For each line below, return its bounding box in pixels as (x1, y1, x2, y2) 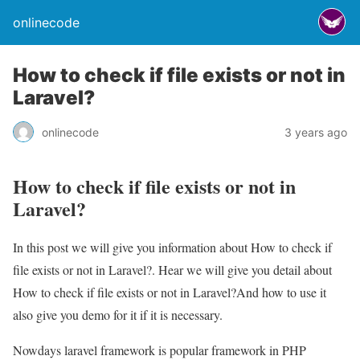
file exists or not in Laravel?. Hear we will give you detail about (13, 260, 332, 278)
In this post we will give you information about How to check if (13, 238, 332, 256)
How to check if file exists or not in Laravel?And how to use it (13, 283, 326, 301)
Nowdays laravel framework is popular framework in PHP (13, 341, 306, 358)
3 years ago (284, 125, 347, 139)
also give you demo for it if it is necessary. (13, 305, 223, 323)
